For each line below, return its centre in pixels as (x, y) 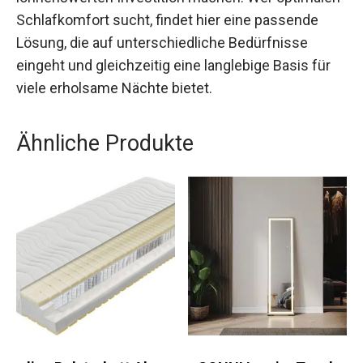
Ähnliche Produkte (105, 143)
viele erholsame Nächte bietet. (114, 88)
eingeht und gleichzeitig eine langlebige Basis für (173, 65)
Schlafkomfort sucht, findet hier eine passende (167, 19)
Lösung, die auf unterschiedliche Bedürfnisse (162, 42)
